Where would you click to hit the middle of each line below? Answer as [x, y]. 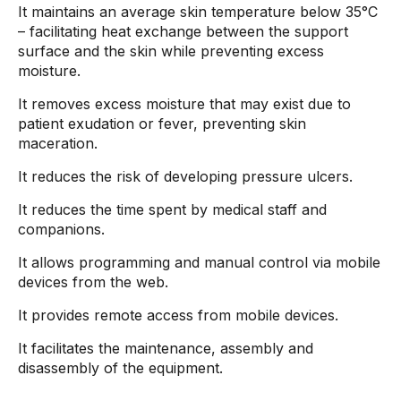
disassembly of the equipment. [120, 368]
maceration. [58, 143]
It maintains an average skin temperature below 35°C [198, 12]
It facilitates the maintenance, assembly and [166, 348]
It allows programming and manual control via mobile [199, 262]
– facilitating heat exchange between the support [183, 31]
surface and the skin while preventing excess [171, 51]
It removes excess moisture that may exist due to [184, 104]
